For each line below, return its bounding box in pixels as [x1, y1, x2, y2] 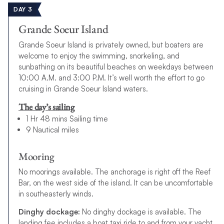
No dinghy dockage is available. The [79, 207, 201, 216]
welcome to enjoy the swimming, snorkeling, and [18, 51, 179, 61]
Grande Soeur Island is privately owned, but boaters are [18, 40, 203, 50]
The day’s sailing [18, 101, 74, 113]
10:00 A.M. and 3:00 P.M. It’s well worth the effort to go [18, 73, 204, 83]
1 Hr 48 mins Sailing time [25, 114, 108, 124]
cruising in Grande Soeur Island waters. [18, 84, 148, 94]
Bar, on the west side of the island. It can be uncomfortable [18, 177, 213, 187]
